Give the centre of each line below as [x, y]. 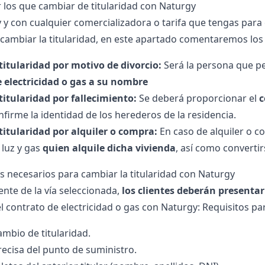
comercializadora [112, 22]
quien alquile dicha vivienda [109, 148]
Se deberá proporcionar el [198, 98]
